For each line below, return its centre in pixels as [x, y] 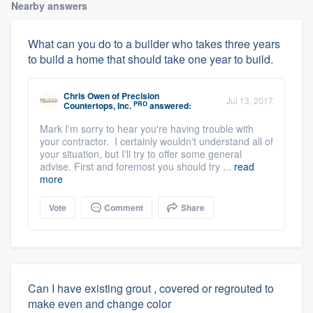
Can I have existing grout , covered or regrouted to [151, 289]
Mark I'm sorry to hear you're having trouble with [147, 129]
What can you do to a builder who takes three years [154, 44]
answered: [169, 106]
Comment [123, 208]
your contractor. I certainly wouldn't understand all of [156, 141]
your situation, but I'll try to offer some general [141, 154]
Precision [140, 96]
